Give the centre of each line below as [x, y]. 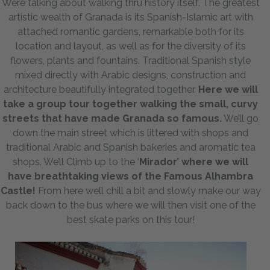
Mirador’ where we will [194, 162]
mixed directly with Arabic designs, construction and [130, 75]
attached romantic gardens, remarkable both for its [130, 31]
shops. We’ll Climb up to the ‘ [76, 162]
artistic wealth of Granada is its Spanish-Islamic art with [130, 17]
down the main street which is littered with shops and [130, 133]
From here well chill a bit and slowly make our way [148, 190]
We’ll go [240, 118]
